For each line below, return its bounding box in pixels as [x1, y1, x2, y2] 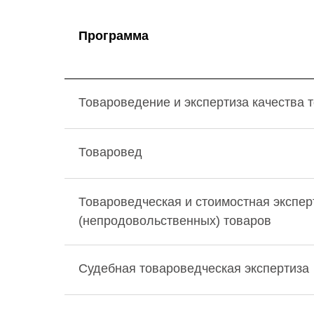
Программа [78, 29, 149, 43]
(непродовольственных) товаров [78, 214, 271, 228]
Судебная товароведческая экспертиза [78, 261, 309, 275]
